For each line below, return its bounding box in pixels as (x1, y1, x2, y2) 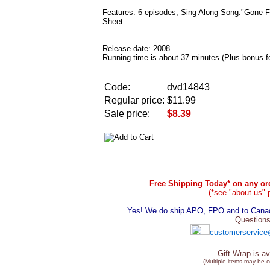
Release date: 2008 (102, 43, 170, 53)
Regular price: (104, 95, 165, 105)
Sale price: (104, 108, 150, 119)
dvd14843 (167, 81, 210, 92)
